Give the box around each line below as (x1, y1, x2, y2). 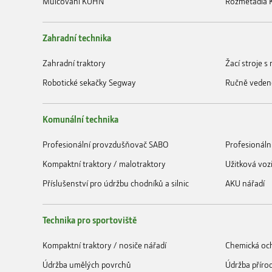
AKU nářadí (225, 177, 265, 189)
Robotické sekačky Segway (42, 76, 136, 88)
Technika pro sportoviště (42, 213, 137, 226)
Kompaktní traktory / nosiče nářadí (42, 239, 166, 251)
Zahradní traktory (42, 56, 106, 69)
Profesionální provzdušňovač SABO (42, 138, 169, 150)
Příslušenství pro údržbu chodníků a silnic (42, 177, 189, 189)
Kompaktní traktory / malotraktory (42, 157, 166, 169)
